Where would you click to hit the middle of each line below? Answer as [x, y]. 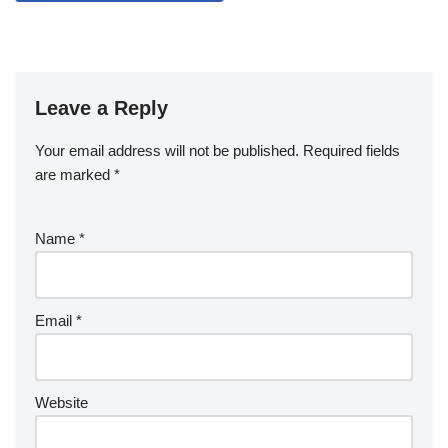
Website [61, 402]
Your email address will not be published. [167, 150]
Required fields [351, 150]
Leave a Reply [101, 108]
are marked [74, 174]
